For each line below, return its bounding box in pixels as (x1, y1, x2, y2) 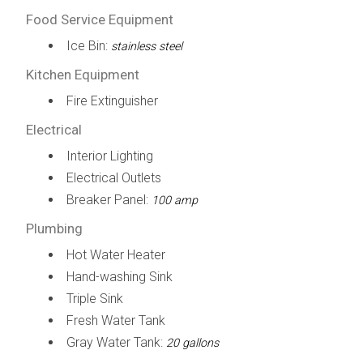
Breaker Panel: (66, 191, 152, 207)
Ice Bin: (66, 37, 111, 53)
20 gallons (165, 335, 219, 350)
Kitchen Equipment (25, 66, 139, 83)
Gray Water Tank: (66, 334, 166, 350)
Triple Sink (66, 290, 123, 306)
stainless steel (110, 39, 182, 53)
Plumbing (25, 220, 83, 237)
